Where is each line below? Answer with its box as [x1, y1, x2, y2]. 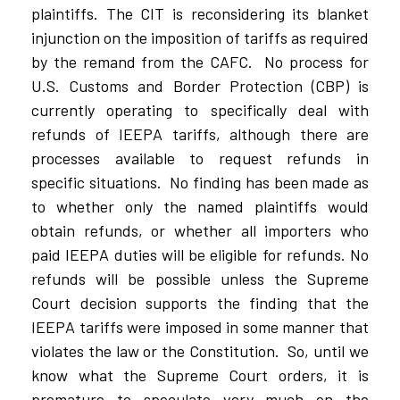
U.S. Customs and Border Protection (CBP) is [31, 76, 369, 96]
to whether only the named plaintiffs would [31, 196, 369, 217]
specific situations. [31, 172, 162, 193]
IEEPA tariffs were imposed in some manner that [31, 317, 369, 337]
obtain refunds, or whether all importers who [31, 221, 369, 241]
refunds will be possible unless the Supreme [31, 269, 369, 289]
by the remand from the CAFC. [31, 52, 253, 72]
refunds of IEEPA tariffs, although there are [31, 124, 369, 145]
